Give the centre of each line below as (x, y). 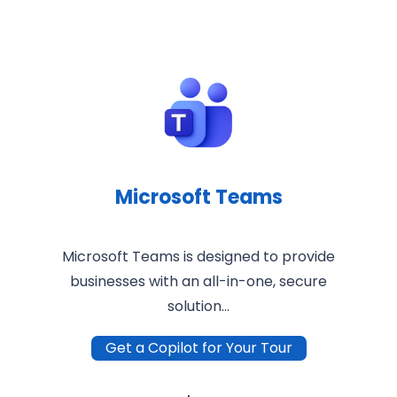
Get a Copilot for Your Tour (198, 348)
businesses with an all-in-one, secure (198, 282)
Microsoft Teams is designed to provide (198, 257)
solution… (198, 307)
